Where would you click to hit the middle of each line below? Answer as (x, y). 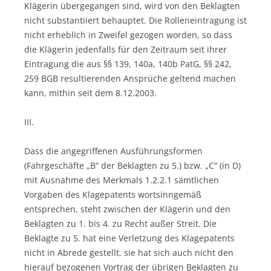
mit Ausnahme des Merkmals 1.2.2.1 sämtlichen (122, 180)
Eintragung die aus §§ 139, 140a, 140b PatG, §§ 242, (128, 64)
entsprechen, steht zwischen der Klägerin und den (127, 209)
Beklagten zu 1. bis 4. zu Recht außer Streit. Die (120, 223)
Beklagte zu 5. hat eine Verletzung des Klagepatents (129, 238)
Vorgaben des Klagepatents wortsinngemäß (113, 194)
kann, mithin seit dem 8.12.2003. (90, 93)
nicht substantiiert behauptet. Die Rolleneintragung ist (135, 20)
